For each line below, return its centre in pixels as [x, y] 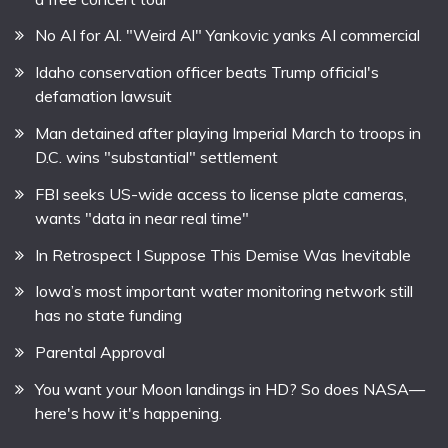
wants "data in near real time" [142, 217]
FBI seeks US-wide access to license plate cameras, [221, 193]
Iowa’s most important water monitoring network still [224, 291]
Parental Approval [100, 352]
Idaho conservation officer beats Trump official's [207, 72]
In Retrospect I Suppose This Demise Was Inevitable [223, 254]
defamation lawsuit [103, 96]
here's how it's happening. [128, 412]
